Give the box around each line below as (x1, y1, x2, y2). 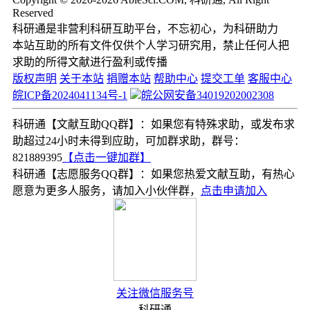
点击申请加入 (201, 185, 267, 197)
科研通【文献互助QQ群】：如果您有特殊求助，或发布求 (12, 118, 295, 131)
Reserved (12, 7, 53, 19)
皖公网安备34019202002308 (141, 89, 274, 102)
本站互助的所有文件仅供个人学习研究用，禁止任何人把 (12, 39, 289, 52)
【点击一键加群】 (62, 152, 151, 164)
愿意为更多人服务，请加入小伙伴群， (12, 185, 201, 197)
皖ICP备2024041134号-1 (12, 89, 127, 102)
